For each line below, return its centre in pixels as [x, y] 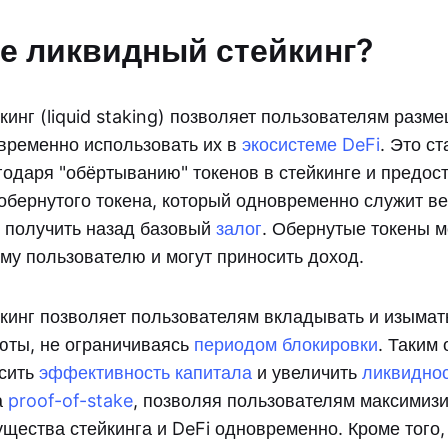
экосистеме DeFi [311, 144]
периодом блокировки [286, 344]
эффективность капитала [145, 372]
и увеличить [307, 372]
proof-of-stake [70, 400]
